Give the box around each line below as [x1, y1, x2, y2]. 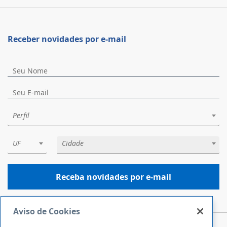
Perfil [13, 110, 29, 120]
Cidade [61, 138, 84, 148]
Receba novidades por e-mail [56, 171, 171, 182]
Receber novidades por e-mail [8, 33, 126, 45]
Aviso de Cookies [13, 206, 80, 217]
